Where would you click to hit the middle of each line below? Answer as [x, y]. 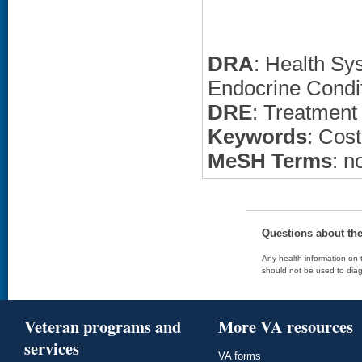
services [52, 348]
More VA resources [286, 326]
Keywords [257, 137]
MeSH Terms [270, 161]
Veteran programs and [103, 326]
